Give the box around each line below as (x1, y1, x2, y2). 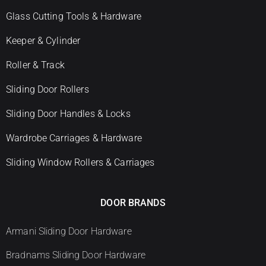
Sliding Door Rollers (6, 84, 89, 95)
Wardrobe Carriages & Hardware (6, 132, 142, 144)
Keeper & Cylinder (6, 35, 81, 46)
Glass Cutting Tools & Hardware (6, 11, 141, 22)
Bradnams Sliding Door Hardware (6, 249, 145, 261)
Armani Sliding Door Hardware (6, 226, 132, 237)
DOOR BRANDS (100, 197, 166, 208)
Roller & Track (6, 59, 65, 71)
